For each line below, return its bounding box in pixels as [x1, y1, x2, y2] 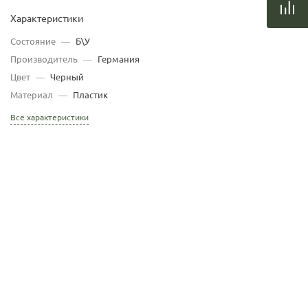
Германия [97, 54, 140, 65]
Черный [49, 72, 84, 82]
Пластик [72, 90, 108, 100]
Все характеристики [10, 113, 89, 122]
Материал [10, 90, 53, 100]
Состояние [10, 36, 56, 47]
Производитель [10, 54, 78, 65]
